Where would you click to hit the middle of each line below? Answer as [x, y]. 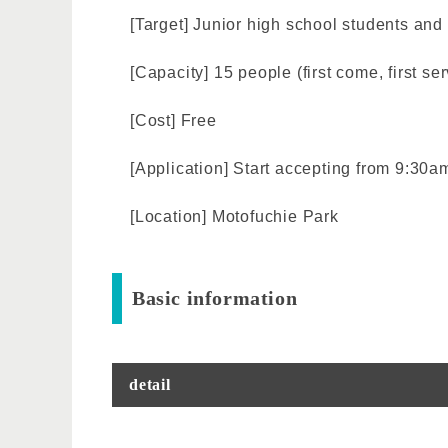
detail [150, 384]
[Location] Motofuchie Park [234, 216]
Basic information [215, 297]
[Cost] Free [173, 120]
